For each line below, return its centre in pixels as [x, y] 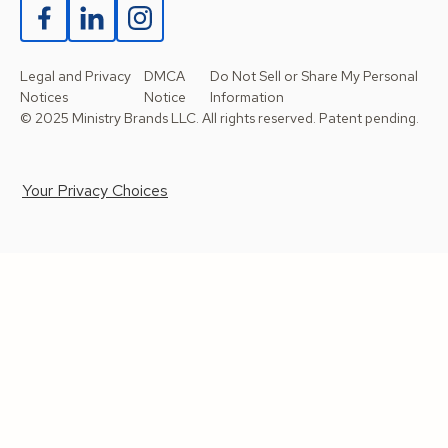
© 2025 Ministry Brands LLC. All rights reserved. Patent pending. [219, 118]
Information [246, 97]
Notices [44, 97]
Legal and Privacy [75, 76]
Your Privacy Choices [95, 191]
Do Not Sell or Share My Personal [313, 76]
